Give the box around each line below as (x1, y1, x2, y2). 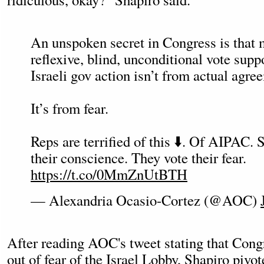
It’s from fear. (31, 98, 108, 118)
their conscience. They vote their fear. (31, 148, 246, 167)
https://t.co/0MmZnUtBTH (31, 164, 187, 184)
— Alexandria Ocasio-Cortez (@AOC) (31, 190, 260, 210)
